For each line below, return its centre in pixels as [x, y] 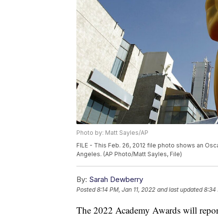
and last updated [180, 190]
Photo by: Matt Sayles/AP [112, 133]
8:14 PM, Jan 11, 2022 [126, 190]
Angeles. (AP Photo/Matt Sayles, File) [129, 154]
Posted [87, 190]
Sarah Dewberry [116, 180]
